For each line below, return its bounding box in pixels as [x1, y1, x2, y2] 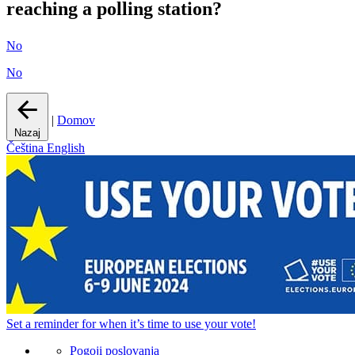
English [47, 141, 85, 155]
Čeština [6, 141, 47, 155]
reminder [34, 317, 78, 331]
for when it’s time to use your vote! [78, 317, 256, 331]
